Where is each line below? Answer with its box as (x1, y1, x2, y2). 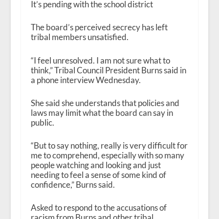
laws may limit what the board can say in (30, 107, 173, 118)
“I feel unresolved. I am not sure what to (30, 55, 170, 66)
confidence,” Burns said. (30, 179, 115, 190)
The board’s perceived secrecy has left (30, 22, 168, 33)
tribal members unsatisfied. (30, 32, 129, 43)
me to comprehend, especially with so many (30, 150, 184, 160)
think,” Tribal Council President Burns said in (30, 65, 186, 75)
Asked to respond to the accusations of (30, 202, 167, 213)
